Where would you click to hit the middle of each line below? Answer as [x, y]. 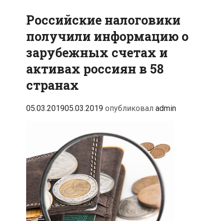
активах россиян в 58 [95, 69]
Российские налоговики [103, 20]
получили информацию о [107, 36]
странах [53, 85]
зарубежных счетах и [97, 52]
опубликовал [130, 108]
